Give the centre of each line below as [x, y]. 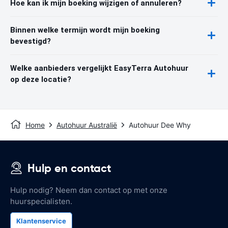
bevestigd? [31, 41]
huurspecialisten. [41, 201]
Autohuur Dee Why [160, 125]
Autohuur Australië [87, 125]
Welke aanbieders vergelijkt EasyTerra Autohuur [99, 68]
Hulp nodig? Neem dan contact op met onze [89, 190]
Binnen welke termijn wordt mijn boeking [85, 30]
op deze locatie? [41, 79]
